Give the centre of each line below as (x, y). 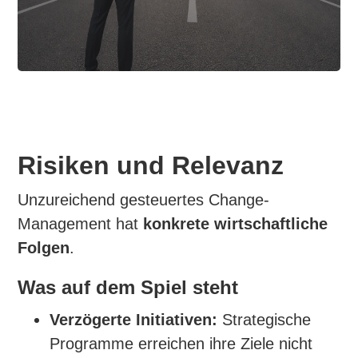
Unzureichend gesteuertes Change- (144, 199)
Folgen (44, 247)
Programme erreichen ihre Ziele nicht (181, 343)
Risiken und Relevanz (151, 165)
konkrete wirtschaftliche (236, 223)
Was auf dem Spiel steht (128, 287)
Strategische (265, 319)
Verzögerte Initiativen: (134, 319)
